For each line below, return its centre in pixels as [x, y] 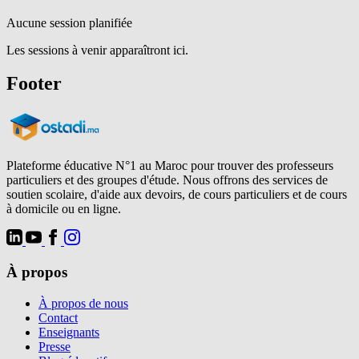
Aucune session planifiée [69, 22]
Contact [58, 317]
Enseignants [69, 332]
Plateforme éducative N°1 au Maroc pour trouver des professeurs [170, 166]
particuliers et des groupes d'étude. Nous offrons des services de [167, 180]
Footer [34, 84]
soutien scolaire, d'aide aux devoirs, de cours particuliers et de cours [177, 195]
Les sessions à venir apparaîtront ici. [97, 50]
